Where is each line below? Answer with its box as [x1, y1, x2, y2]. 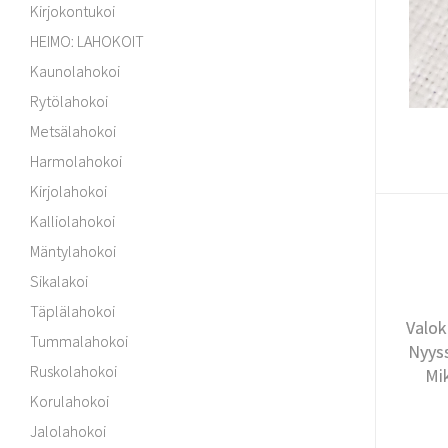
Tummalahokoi [30, 331, 128, 351]
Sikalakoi [30, 271, 88, 291]
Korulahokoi [30, 391, 109, 411]
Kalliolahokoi [30, 211, 115, 231]
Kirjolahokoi [30, 181, 107, 201]
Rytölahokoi [30, 91, 108, 111]
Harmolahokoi [30, 151, 122, 171]
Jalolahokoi [30, 421, 106, 441]
